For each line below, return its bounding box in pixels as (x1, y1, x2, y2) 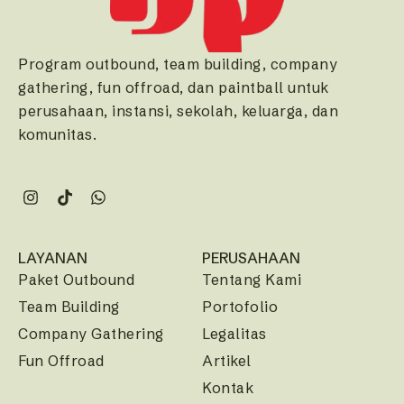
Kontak (202, 378, 253, 397)
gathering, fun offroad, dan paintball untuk (18, 78, 329, 96)
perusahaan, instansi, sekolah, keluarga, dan (18, 101, 338, 120)
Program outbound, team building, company (18, 54, 337, 73)
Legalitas (202, 324, 267, 343)
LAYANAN (18, 248, 87, 267)
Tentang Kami (202, 270, 301, 289)
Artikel (202, 351, 252, 370)
